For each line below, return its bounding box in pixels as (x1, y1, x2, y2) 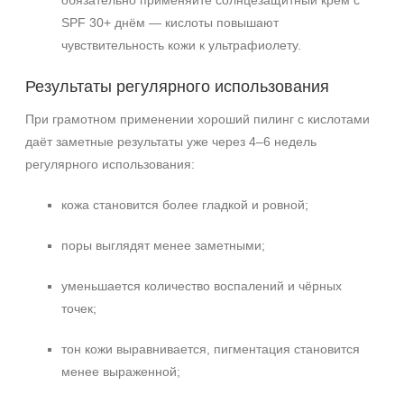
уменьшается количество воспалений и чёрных (61, 279, 342, 293)
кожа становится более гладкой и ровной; (61, 197, 308, 212)
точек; (61, 301, 96, 316)
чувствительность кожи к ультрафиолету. (61, 38, 301, 52)
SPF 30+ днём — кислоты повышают (61, 15, 279, 30)
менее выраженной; (61, 364, 180, 379)
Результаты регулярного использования (25, 78, 329, 96)
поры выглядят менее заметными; (61, 238, 265, 252)
